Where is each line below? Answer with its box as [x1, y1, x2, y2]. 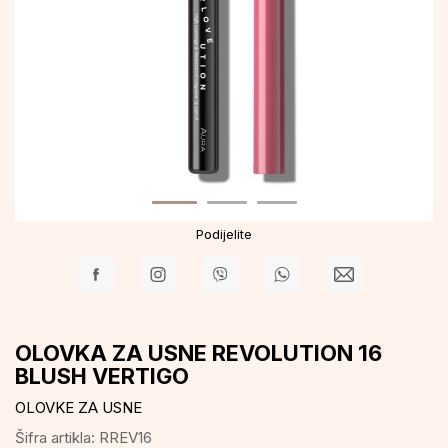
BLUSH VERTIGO [15, 363, 189, 389]
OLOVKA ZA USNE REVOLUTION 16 [15, 340, 382, 366]
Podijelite [196, 226, 252, 242]
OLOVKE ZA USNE [15, 398, 142, 417]
